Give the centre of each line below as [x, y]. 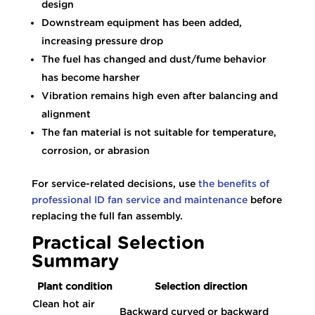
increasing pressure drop [102, 40]
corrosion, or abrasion [95, 150]
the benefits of [233, 183]
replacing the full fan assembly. [107, 216]
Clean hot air [63, 303]
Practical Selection [118, 243]
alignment [66, 114]
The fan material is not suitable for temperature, [159, 132]
